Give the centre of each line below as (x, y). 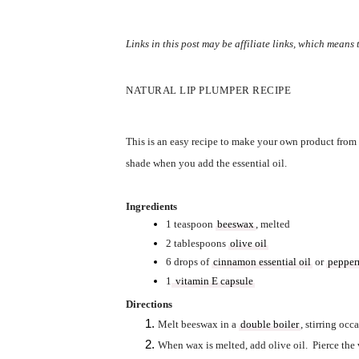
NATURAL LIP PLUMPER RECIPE (208, 90)
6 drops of (188, 262)
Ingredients (151, 206)
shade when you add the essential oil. (209, 163)
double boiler (269, 324)
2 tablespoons (197, 243)
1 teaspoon (190, 224)
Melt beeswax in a (198, 324)
